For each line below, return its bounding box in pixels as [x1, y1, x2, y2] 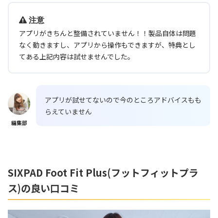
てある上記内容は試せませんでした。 [19, 51, 134, 61]
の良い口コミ [21, 181, 79, 195]
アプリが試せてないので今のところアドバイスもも [45, 94, 201, 105]
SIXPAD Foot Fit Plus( [8, 165, 111, 180]
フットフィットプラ [111, 165, 199, 180]
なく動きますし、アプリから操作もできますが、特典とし [19, 39, 196, 50]
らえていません [45, 106, 92, 116]
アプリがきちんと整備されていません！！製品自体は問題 [19, 28, 196, 38]
